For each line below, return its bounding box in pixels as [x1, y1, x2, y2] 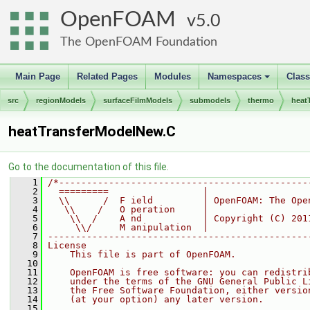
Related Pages [77, 71, 138, 82]
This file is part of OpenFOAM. [48, 249, 236, 259]
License [48, 240, 86, 250]
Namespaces [208, 71, 262, 82]
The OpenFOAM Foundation [60, 35, 217, 48]
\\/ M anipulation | [48, 222, 208, 232]
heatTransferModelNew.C [8, 123, 176, 140]
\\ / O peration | [48, 204, 208, 215]
